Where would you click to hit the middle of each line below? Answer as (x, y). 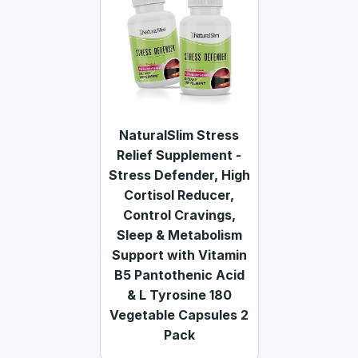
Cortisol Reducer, (179, 195)
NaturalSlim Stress (179, 135)
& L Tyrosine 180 (179, 294)
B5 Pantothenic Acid (179, 274)
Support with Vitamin (179, 255)
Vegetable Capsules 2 (179, 314)
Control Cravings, (179, 215)
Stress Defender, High (179, 175)
